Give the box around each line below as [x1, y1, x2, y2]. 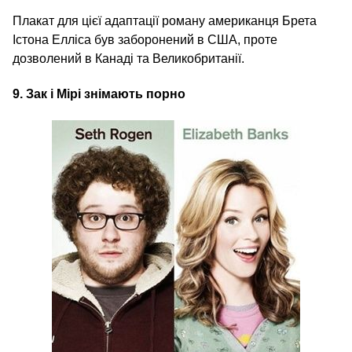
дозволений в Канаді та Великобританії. [13, 51, 244, 65]
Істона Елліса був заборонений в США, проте [13, 32, 277, 46]
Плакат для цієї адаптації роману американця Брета [13, 13, 317, 27]
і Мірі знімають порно [47, 86, 185, 101]
